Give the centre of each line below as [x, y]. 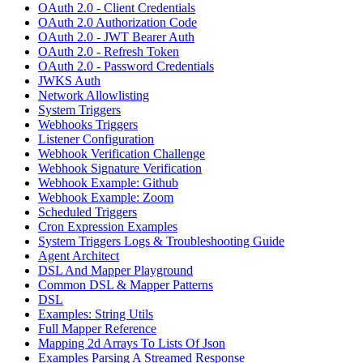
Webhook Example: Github [108, 182]
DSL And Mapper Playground [115, 270]
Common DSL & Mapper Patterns [126, 284]
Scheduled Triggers [88, 211]
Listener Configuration [96, 139]
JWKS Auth [69, 80]
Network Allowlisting [94, 95]
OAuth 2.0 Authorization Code [117, 22]
